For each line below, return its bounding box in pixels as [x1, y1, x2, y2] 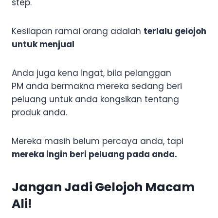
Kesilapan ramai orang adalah [12, 25, 144, 37]
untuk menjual [12, 38, 74, 50]
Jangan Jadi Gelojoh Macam [12, 179, 195, 196]
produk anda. [12, 106, 67, 118]
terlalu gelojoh [144, 25, 206, 37]
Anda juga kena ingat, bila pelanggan [12, 67, 171, 79]
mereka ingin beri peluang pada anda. [12, 148, 179, 160]
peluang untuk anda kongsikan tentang [12, 93, 179, 105]
